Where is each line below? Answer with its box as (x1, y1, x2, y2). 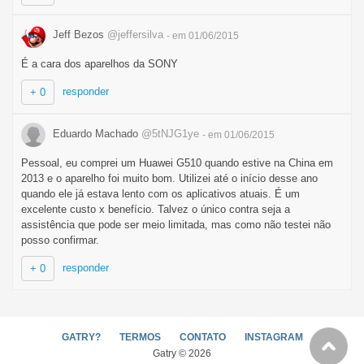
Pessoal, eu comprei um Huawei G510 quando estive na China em (21, 156, 333, 169)
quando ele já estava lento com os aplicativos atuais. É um (21, 187, 300, 200)
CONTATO (179, 331, 226, 343)
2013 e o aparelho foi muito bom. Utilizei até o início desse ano (21, 171, 318, 184)
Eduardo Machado (50, 128, 141, 141)
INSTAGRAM (244, 331, 303, 343)
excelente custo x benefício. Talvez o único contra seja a (21, 202, 290, 215)
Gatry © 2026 (153, 348, 211, 359)
